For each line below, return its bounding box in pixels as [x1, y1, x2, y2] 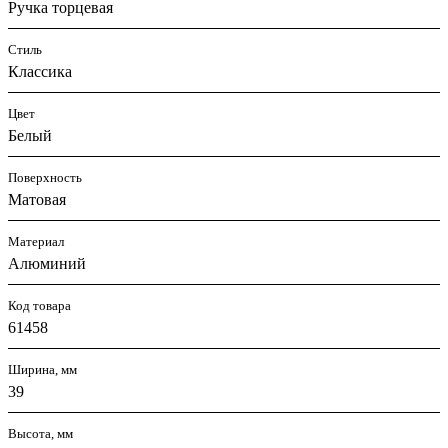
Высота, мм [8, 426, 73, 442]
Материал [8, 234, 64, 250]
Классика [8, 63, 72, 81]
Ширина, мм [8, 362, 77, 378]
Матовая [8, 191, 66, 209]
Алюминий [8, 255, 86, 273]
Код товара [8, 298, 71, 314]
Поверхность [8, 170, 82, 186]
